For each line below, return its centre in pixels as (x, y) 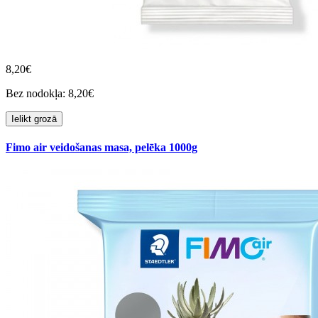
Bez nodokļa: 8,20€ (50, 93)
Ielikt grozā (34, 119)
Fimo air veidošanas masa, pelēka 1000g (102, 147)
